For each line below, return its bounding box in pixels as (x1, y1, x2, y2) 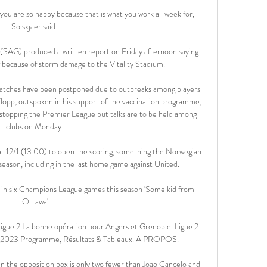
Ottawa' (22, 195, 49, 207)
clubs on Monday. (5, 120, 65, 132)
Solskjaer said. (11, 20, 60, 32)
